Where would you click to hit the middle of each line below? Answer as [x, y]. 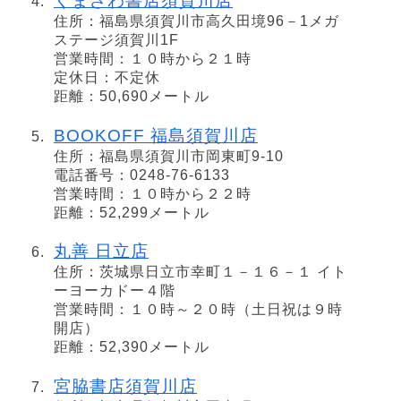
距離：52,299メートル [132, 212]
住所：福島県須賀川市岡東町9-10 [169, 156]
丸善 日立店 [101, 252]
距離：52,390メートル [132, 347]
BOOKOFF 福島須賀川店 [156, 135]
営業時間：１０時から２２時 [153, 193]
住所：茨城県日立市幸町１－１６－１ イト [200, 272]
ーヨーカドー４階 [115, 291]
